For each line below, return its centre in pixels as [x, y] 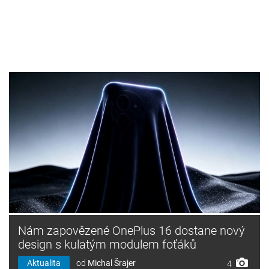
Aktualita [44, 263]
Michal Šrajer [112, 263]
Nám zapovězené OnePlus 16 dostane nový [131, 230]
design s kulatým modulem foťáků [107, 244]
